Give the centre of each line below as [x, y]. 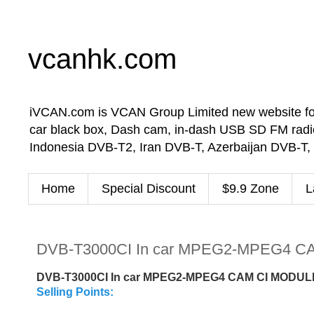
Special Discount [149, 188]
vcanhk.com [102, 59]
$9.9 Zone [251, 188]
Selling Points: [75, 292]
